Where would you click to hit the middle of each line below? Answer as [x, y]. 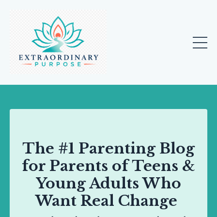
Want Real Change [106, 201]
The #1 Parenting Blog [108, 149]
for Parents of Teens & [108, 166]
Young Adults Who [108, 184]
